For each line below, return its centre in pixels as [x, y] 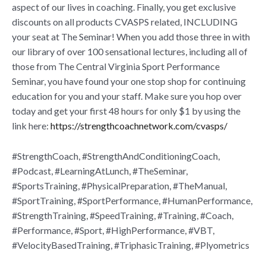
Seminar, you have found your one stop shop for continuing [129, 81]
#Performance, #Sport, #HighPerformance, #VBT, [113, 230]
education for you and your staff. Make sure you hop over [127, 96]
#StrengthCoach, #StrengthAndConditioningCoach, [116, 156]
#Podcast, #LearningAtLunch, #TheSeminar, [100, 170]
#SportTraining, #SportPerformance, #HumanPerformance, [132, 200]
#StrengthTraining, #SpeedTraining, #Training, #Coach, [123, 215]
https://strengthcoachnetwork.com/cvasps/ [139, 125]
